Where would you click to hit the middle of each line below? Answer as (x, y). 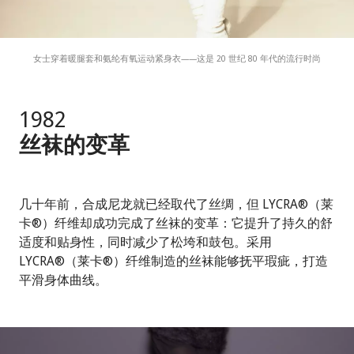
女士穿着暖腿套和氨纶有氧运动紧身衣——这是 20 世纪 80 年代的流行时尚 (177, 58)
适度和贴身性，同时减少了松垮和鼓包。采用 (145, 242)
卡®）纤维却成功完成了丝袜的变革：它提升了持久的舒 (176, 223)
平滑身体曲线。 (63, 280)
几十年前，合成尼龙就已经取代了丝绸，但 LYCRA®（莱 (176, 204)
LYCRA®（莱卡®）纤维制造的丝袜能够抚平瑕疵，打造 (173, 261)
